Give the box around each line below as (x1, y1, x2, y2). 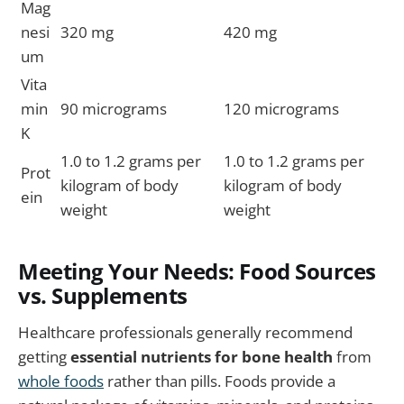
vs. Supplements (18, 280, 188, 310)
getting (18, 346, 70, 368)
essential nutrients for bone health (70, 346, 333, 368)
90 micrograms (60, 98, 167, 120)
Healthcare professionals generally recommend (18, 322, 353, 344)
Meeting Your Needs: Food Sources (18, 256, 376, 286)
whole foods (18, 371, 104, 392)
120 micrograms (224, 98, 339, 120)
